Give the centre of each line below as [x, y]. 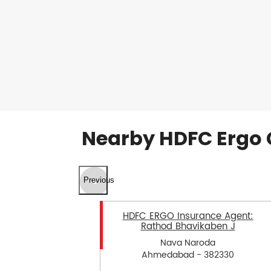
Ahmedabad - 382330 [188, 255]
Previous [99, 180]
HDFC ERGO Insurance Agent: [188, 216]
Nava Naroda [188, 243]
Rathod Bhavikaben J [188, 226]
